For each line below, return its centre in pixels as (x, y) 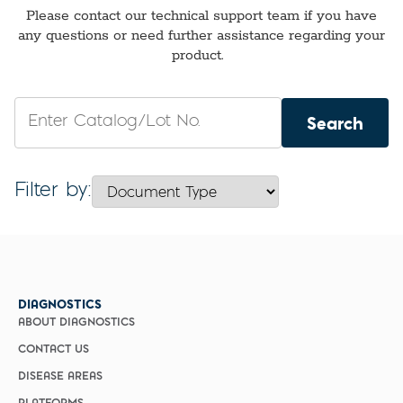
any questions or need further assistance (151, 36)
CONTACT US (54, 349)
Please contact (73, 17)
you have (345, 17)
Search (335, 122)
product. (199, 56)
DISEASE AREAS (60, 376)
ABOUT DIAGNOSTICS (76, 322)
